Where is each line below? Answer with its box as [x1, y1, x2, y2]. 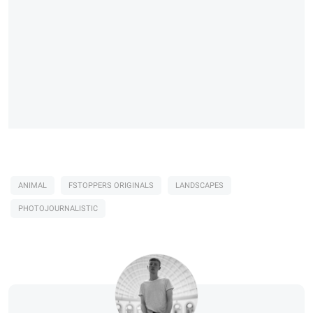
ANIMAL [18, 180, 47, 192]
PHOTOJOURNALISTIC [18, 203, 98, 215]
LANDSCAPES [175, 180, 224, 192]
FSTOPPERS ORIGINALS [68, 180, 154, 192]
